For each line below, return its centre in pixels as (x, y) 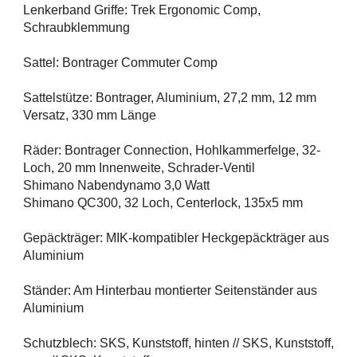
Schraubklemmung (76, 28)
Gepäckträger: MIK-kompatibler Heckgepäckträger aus (176, 238)
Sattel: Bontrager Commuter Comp (120, 63)
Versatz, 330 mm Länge (90, 116)
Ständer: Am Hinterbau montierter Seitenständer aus (170, 291)
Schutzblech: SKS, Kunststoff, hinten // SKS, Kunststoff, (178, 343)
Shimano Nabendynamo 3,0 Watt (116, 186)
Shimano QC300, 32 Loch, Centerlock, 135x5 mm (163, 203)
